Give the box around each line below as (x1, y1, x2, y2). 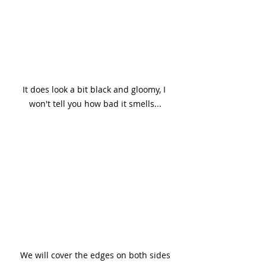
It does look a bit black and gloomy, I (22, 83, 168, 95)
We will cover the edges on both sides (20, 249, 170, 261)
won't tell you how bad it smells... (28, 97, 161, 109)
